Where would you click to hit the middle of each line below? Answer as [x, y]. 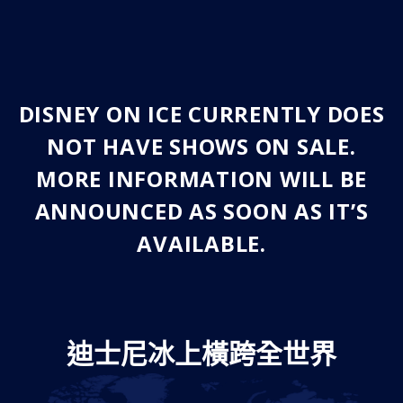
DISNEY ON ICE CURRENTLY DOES [201, 113]
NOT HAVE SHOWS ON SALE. [201, 146]
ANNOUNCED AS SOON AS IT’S [201, 210]
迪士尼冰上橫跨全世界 [201, 353]
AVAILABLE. [201, 243]
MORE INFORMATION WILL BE [201, 178]
